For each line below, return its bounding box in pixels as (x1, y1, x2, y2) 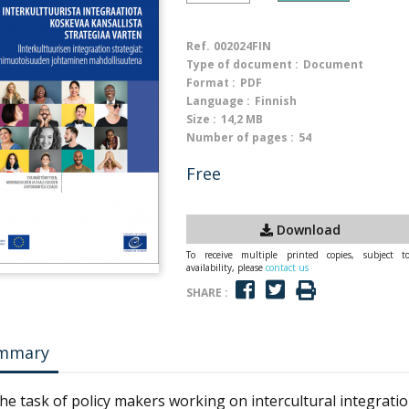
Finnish (255, 93, 297, 109)
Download (273, 220, 341, 238)
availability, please (186, 261, 266, 274)
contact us (266, 261, 309, 274)
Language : (186, 93, 250, 109)
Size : (186, 111, 216, 127)
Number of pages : (186, 130, 294, 145)
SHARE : (186, 284, 228, 300)
